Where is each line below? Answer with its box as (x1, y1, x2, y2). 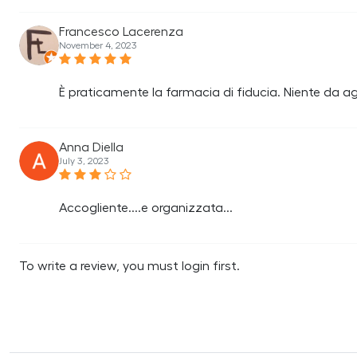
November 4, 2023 (59, 41, 137, 50)
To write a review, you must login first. (19, 260, 240, 273)
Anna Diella (59, 141, 124, 154)
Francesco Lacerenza (59, 25, 183, 38)
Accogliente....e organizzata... (59, 202, 233, 214)
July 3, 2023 (59, 156, 109, 166)
